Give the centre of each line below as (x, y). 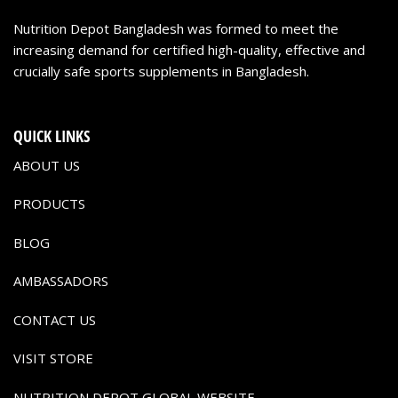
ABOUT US (47, 165)
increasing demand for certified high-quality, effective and (189, 50)
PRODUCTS (49, 204)
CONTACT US (55, 319)
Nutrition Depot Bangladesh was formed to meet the (176, 29)
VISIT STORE (53, 358)
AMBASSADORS (61, 281)
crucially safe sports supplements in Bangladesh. (161, 72)
